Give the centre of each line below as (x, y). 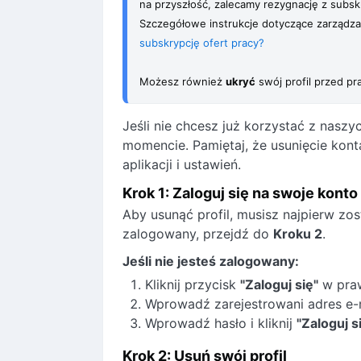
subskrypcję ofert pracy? (202, 43)
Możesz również (183, 81)
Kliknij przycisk (193, 284)
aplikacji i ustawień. (182, 164)
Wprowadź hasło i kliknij (221, 323)
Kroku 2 (298, 234)
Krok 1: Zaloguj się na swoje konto (240, 193)
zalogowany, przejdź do (198, 234)
